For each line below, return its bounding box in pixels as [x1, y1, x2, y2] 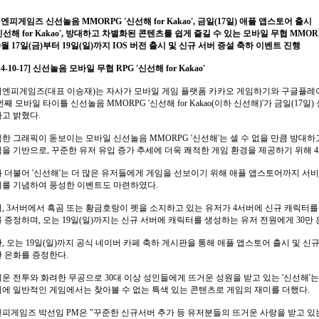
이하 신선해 [214, 98, 259, 108]
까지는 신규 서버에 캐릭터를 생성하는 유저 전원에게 [93, 215, 294, 225]
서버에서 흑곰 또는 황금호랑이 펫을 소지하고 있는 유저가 [11, 203, 231, 213]
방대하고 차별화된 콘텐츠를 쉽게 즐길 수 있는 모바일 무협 [66, 28, 288, 38]
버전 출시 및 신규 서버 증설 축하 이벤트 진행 [130, 41, 300, 51]
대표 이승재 [48, 86, 93, 96]
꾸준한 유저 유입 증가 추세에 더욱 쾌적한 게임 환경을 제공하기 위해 [51, 145, 314, 155]
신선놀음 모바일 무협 [33, 63, 114, 73]
